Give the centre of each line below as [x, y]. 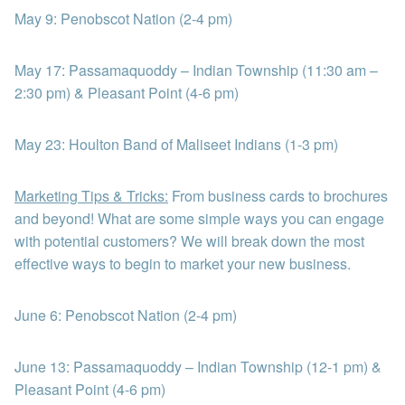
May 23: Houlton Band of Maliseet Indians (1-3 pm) [176, 145]
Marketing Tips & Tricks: [91, 196]
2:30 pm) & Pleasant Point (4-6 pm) [127, 93]
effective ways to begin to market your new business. [183, 264]
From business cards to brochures [278, 196]
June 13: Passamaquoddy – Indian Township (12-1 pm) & [198, 367]
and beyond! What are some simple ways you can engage [199, 219]
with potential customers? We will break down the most [189, 241]
